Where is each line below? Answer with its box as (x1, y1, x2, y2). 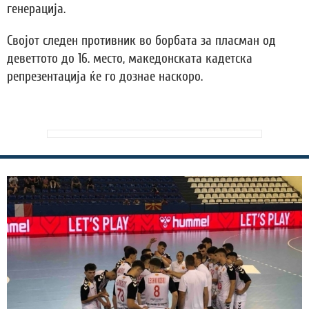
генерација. (7, 1, 66, 17)
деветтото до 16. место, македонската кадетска (7, 51, 252, 67)
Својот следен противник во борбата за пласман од (7, 33, 276, 49)
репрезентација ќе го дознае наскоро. (7, 69, 203, 85)
